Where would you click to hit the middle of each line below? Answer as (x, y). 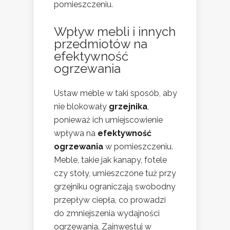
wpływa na (76, 133)
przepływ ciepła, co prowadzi (110, 200)
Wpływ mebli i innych (115, 32)
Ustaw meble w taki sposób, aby (116, 93)
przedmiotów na (101, 44)
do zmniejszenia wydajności (107, 214)
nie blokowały (81, 107)
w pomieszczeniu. (138, 147)
